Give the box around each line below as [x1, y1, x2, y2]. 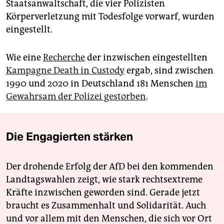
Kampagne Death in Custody [6, 65, 124, 76]
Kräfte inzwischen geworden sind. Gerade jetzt [6, 187, 200, 198]
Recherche [43, 52, 85, 63]
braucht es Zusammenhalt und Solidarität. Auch [6, 200, 206, 211]
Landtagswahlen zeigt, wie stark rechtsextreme [6, 174, 202, 185]
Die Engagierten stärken [6, 129, 133, 144]
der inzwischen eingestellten [85, 52, 207, 63]
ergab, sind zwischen [124, 65, 213, 76]
